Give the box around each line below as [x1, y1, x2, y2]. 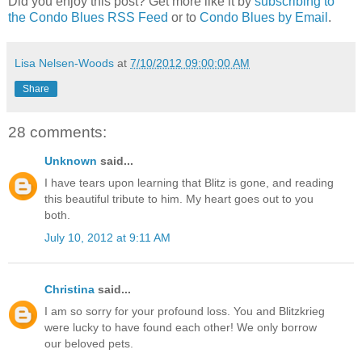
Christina [44, 282, 95, 296]
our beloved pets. [44, 337, 133, 351]
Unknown [44, 154, 97, 168]
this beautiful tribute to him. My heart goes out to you [44, 192, 314, 206]
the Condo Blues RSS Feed [8, 10, 168, 24]
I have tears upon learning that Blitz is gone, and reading [44, 176, 334, 190]
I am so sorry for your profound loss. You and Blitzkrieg [44, 305, 325, 318]
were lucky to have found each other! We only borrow [44, 321, 317, 335]
